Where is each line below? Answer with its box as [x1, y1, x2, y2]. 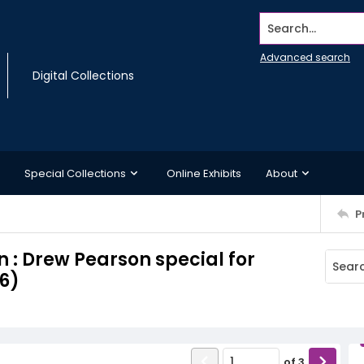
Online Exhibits [167, 165, 241, 181]
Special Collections [24, 165, 126, 181]
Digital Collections [32, 67, 134, 84]
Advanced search [260, 50, 350, 64]
